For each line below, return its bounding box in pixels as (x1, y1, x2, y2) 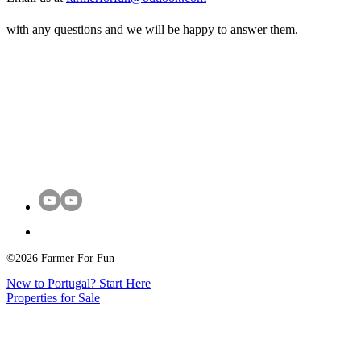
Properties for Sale (6, 290, 100, 305)
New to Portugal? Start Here (6, 276, 151, 290)
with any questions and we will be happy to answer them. (6, 22, 298, 36)
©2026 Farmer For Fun (6, 251, 114, 264)
